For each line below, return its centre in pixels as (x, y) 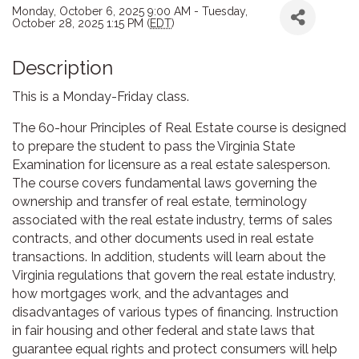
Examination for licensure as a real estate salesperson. (171, 165)
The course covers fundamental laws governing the (164, 184)
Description (63, 68)
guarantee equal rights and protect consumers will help (175, 349)
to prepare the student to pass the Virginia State (153, 147)
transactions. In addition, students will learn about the (169, 257)
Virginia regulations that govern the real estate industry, (174, 276)
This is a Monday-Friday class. (101, 97)
